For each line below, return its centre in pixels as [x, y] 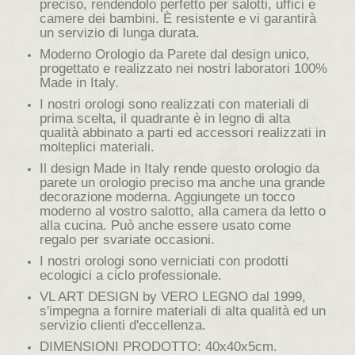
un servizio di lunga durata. [120, 32]
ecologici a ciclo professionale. [131, 275]
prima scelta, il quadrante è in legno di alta [165, 118]
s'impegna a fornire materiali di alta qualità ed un [183, 311]
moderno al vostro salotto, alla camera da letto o [183, 211]
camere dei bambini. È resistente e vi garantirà [178, 18]
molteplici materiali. [97, 147]
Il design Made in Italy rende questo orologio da [179, 168]
